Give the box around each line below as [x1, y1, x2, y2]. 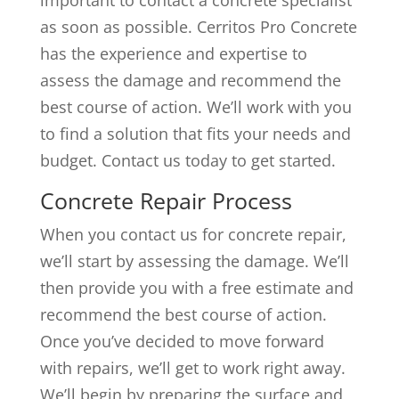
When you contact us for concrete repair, [39, 223, 346, 245]
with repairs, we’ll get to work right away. [39, 356, 346, 379]
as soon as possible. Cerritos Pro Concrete [39, 15, 357, 37]
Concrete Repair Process [39, 184, 292, 216]
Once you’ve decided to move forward [39, 330, 324, 352]
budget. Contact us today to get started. [39, 149, 340, 171]
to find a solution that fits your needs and [39, 122, 351, 144]
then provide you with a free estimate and [39, 276, 354, 298]
